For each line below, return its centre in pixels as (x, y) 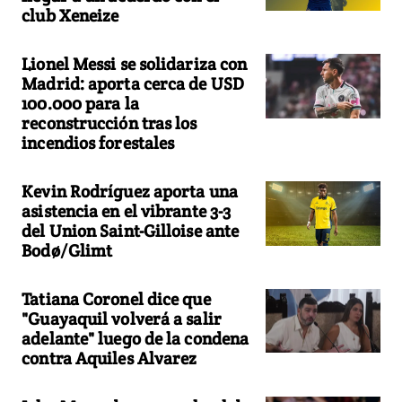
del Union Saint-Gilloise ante (131, 230)
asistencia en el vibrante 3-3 (127, 210)
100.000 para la (80, 103)
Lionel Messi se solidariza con (135, 63)
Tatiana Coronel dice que (116, 298)
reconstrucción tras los (109, 122)
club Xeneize (70, 15)
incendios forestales (98, 142)
